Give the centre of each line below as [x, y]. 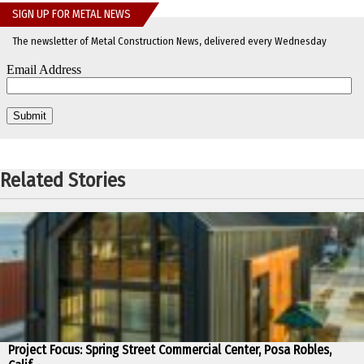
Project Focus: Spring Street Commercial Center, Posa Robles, [170, 350]
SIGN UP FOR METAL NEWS [71, 15]
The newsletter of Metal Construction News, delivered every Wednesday [169, 41]
